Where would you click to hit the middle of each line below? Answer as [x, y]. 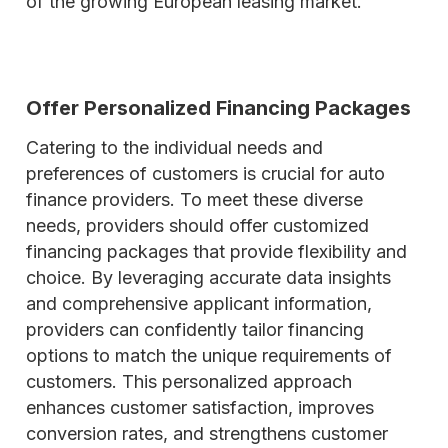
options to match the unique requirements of [209, 355]
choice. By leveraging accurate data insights [208, 277]
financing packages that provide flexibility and [216, 251]
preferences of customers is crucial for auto [205, 173]
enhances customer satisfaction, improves [200, 407]
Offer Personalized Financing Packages [218, 108]
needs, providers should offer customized [197, 225]
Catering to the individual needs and [174, 147]
